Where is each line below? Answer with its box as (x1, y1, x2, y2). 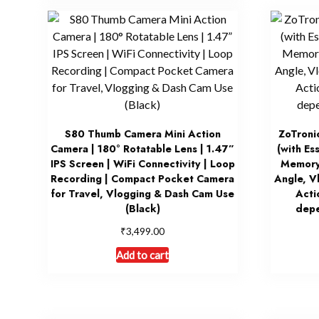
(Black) (125, 201, 160, 216)
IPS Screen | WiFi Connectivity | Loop (50, 156, 235, 171)
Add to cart (116, 248, 169, 261)
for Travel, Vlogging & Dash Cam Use (51, 186, 234, 201)
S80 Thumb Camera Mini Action (64, 126, 221, 141)
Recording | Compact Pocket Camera (51, 171, 235, 186)
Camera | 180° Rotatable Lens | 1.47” (51, 141, 235, 156)
